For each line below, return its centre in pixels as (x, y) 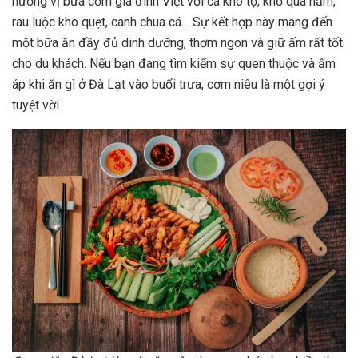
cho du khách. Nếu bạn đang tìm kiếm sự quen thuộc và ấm (174, 64)
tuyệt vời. (37, 105)
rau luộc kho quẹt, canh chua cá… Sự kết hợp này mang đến (172, 22)
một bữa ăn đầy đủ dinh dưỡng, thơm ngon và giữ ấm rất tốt (177, 43)
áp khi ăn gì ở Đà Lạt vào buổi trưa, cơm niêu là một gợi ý (169, 85)
